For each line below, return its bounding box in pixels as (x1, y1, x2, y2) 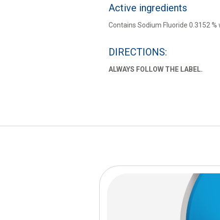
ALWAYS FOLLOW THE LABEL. (108, 65, 203, 73)
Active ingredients (108, 2, 187, 14)
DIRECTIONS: (108, 46, 167, 58)
